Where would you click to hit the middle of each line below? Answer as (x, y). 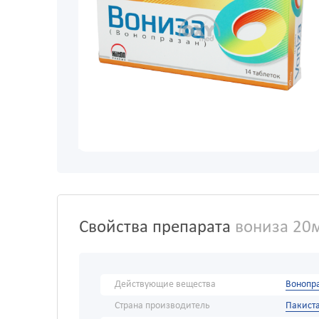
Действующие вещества (165, 285)
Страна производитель (162, 306)
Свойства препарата (155, 228)
